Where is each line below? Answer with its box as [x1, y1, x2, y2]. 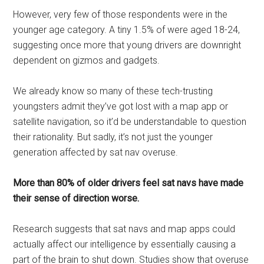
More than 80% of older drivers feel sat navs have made [13, 177, 244, 189]
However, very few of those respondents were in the [13, 9, 228, 20]
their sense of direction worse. [13, 193, 140, 204]
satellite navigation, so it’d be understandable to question [13, 116, 247, 127]
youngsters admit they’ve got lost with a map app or [13, 101, 229, 112]
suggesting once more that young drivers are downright [13, 39, 242, 51]
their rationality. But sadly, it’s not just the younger [13, 131, 213, 143]
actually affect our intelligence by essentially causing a [13, 239, 236, 250]
